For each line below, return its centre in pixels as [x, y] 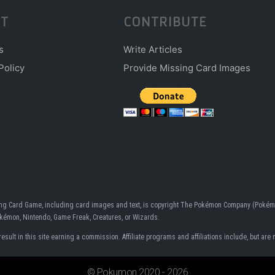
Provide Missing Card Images [187, 68]
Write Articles [153, 49]
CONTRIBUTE [165, 21]
